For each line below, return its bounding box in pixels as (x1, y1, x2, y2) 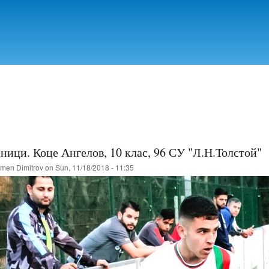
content (96, 28, 122, 39)
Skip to (96, 1, 121, 13)
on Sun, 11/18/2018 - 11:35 (43, 162, 134, 172)
